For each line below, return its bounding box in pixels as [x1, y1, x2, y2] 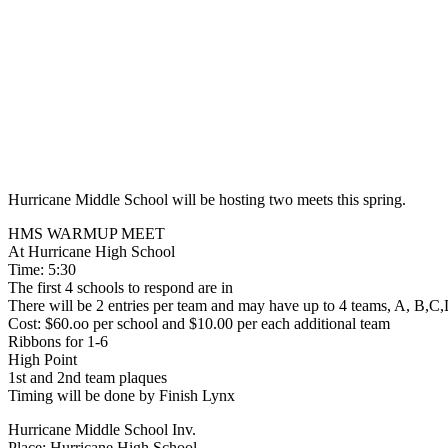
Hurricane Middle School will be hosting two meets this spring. [8, 191, 406, 208]
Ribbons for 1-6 [8, 333, 108, 350]
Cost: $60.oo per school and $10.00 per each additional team [8, 315, 390, 332]
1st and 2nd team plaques [8, 369, 167, 386]
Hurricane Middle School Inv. [8, 421, 196, 438]
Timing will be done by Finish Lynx [8, 387, 235, 404]
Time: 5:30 [8, 261, 76, 278]
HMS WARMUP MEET [8, 225, 165, 242]
